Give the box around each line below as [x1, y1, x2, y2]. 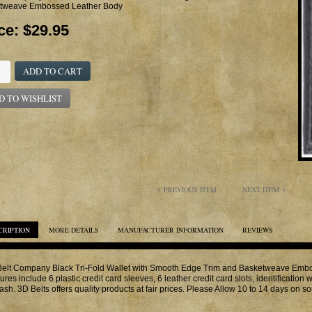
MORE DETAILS [49, 225, 99, 235]
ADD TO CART [23, 65, 82, 77]
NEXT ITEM [242, 185, 279, 194]
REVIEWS [242, 225, 273, 235]
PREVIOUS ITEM [164, 185, 217, 194]
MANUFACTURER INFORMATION [118, 225, 224, 235]
